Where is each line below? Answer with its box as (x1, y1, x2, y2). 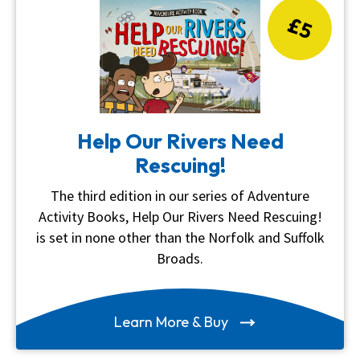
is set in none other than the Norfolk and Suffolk (35, 227, 325, 247)
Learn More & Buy (114, 312, 231, 331)
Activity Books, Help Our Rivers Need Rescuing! (38, 207, 322, 226)
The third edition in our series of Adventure (51, 186, 309, 205)
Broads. (157, 248, 203, 268)
